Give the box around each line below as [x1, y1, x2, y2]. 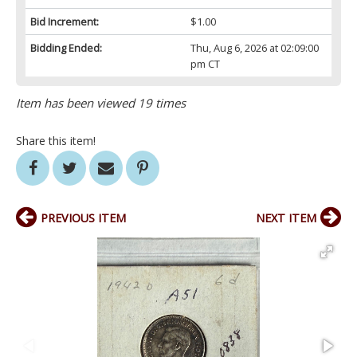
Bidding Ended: [30, 41, 102, 56]
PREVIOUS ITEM [41, 210, 126, 226]
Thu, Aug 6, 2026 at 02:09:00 [190, 41, 319, 56]
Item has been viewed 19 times [16, 95, 186, 112]
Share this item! [16, 133, 96, 149]
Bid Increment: [30, 14, 99, 29]
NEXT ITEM [256, 210, 316, 226]
